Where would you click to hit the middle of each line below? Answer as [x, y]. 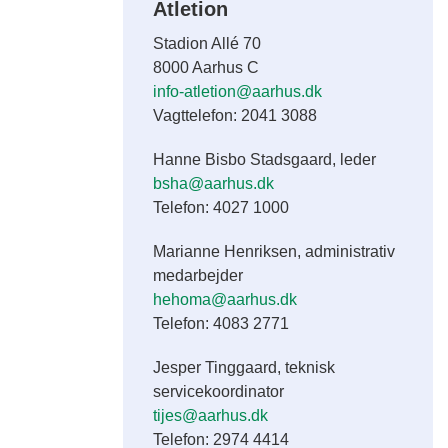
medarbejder [198, 275]
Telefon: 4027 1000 [221, 207]
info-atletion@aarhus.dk [238, 91]
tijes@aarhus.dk [211, 415]
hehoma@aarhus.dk [225, 299]
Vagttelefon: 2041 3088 [235, 115]
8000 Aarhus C [206, 67]
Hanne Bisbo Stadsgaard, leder [265, 159]
